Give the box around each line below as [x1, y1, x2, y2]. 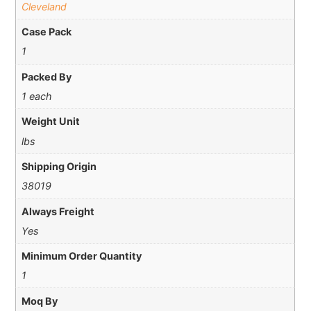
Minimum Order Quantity [21, 250, 142, 262]
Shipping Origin [21, 160, 96, 172]
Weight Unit [21, 115, 80, 128]
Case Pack [21, 26, 72, 38]
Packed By [21, 70, 72, 83]
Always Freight [21, 205, 94, 217]
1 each [21, 90, 52, 103]
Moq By [21, 294, 58, 307]
